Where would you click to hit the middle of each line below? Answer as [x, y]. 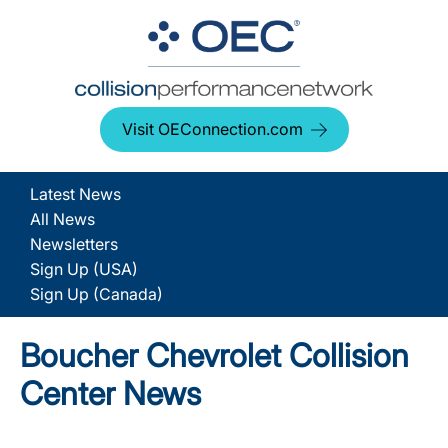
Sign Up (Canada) [96, 294]
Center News [110, 393]
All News [62, 219]
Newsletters [74, 244]
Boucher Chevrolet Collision [214, 355]
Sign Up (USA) [84, 269]
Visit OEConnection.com [212, 129]
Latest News [75, 194]
